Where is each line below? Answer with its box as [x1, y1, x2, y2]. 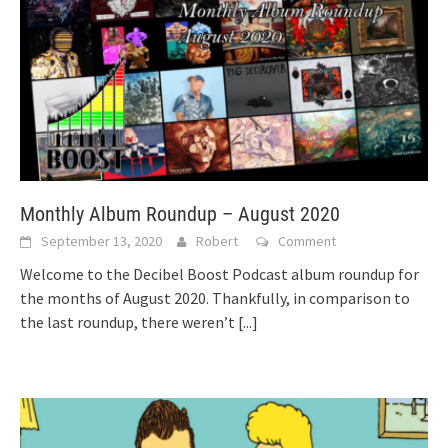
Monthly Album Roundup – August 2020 [20, 202, 340, 227]
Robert [196, 232, 238, 251]
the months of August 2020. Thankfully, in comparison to [20, 288, 410, 309]
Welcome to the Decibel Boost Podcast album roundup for [20, 264, 419, 285]
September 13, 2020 [41, 232, 162, 251]
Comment [278, 232, 336, 251]
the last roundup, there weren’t [20, 312, 238, 333]
